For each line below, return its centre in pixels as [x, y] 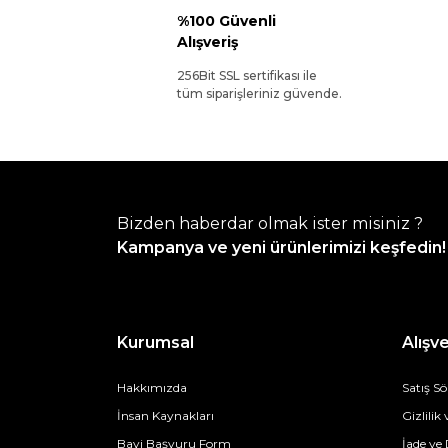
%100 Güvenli [226, 21]
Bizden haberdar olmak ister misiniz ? [270, 223]
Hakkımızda [152, 387]
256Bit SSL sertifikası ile [247, 75]
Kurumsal [155, 342]
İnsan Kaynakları [165, 415]
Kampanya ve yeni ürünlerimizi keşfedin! [281, 247]
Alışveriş [207, 42]
